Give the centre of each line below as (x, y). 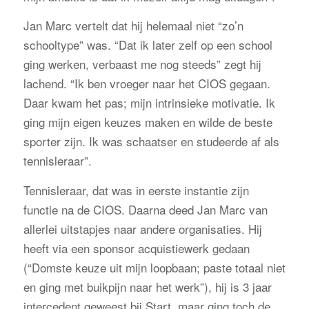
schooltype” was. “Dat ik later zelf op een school (148, 45)
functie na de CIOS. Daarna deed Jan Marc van (145, 209)
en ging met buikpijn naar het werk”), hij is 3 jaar (147, 286)
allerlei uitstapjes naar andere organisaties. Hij (142, 228)
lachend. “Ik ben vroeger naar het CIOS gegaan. (147, 83)
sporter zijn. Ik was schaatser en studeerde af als (151, 141)
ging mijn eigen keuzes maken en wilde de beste (148, 122)
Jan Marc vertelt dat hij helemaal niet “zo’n (133, 26)
